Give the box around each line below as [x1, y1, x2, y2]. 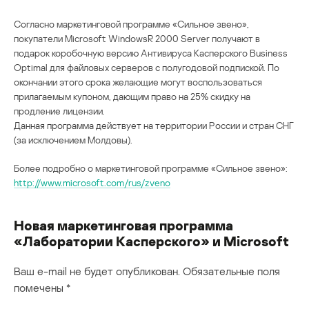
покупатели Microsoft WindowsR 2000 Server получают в [14, 32, 260, 44]
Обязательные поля [183, 263, 280, 278]
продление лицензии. [14, 104, 105, 117]
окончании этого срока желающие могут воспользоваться [14, 75, 262, 88]
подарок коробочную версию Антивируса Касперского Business [14, 46, 288, 59]
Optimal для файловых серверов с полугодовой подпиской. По [14, 61, 279, 73]
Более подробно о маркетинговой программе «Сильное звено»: [14, 161, 288, 174]
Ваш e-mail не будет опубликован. [14, 263, 180, 278]
